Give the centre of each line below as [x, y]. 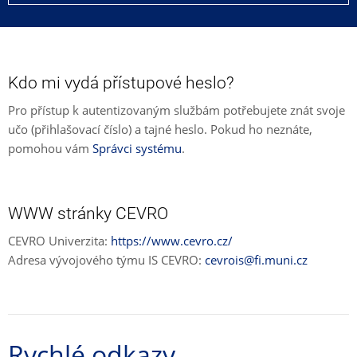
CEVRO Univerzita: [59, 241]
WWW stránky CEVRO [88, 214]
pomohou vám [50, 148]
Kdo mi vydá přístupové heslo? [121, 83]
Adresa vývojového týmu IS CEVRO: [106, 260]
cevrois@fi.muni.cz [256, 260]
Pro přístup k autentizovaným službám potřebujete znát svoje [177, 110]
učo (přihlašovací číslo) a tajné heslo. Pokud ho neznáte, [160, 129]
